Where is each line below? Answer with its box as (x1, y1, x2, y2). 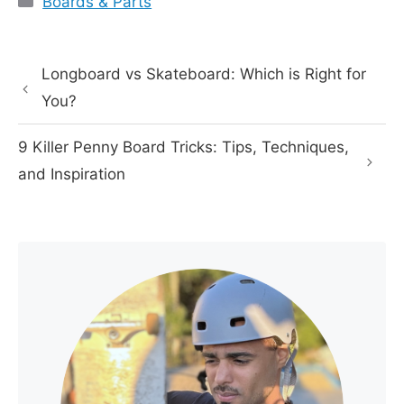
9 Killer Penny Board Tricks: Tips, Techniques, (18, 138, 349, 156)
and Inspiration (18, 165, 125, 183)
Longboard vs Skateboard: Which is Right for (41, 65, 366, 83)
